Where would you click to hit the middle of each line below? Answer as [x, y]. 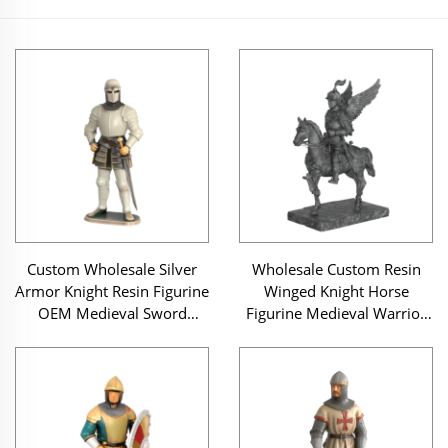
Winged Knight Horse [336, 291]
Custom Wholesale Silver [112, 269]
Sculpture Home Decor [336, 335]
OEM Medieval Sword [112, 313]
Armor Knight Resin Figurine [112, 291]
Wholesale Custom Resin [336, 269]
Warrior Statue [112, 335]
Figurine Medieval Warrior [336, 313]
